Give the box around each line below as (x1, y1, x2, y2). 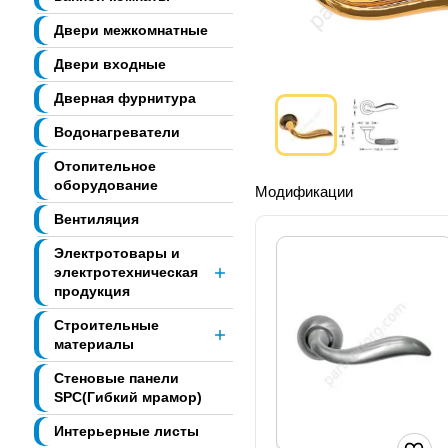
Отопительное (54, 158, 156, 175)
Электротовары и (54, 245, 180, 262)
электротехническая (54, 264, 198, 281)
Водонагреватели (54, 124, 180, 141)
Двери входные (54, 56, 166, 73)
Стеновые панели (54, 370, 179, 387)
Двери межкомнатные (54, 22, 208, 39)
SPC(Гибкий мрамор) (54, 389, 202, 406)
